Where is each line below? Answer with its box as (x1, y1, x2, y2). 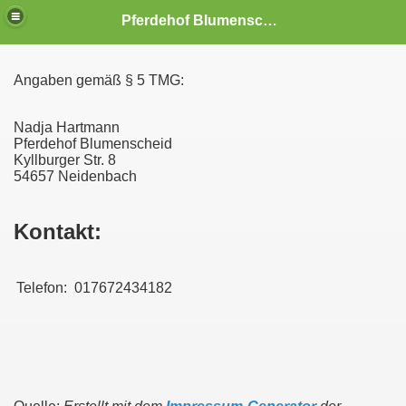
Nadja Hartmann (14, 120, 120, 135)
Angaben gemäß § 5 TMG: (14, 72, 184, 88)
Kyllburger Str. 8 (14, 152, 116, 168)
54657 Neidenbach (14, 169, 137, 184)
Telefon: (16, 279, 67, 295)
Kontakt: (14, 218, 101, 244)
